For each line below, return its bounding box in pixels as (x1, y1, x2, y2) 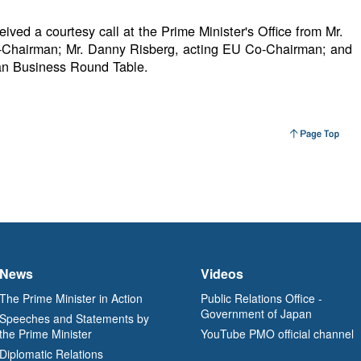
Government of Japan (201, 305, 312, 322)
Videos (201, 263, 243, 283)
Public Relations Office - (201, 289, 322, 306)
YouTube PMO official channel (201, 325, 354, 342)
